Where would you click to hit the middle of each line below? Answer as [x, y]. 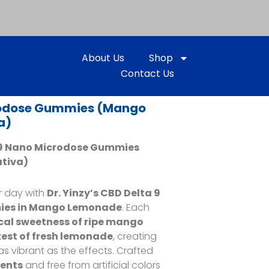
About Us [103, 58]
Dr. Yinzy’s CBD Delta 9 [104, 193]
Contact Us [147, 74]
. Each [136, 207]
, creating [135, 236]
